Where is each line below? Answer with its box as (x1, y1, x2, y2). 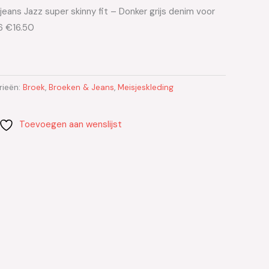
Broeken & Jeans (49, 82, 114, 93)
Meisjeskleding (118, 82, 174, 93)
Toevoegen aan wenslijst (19, 118, 122, 130)
